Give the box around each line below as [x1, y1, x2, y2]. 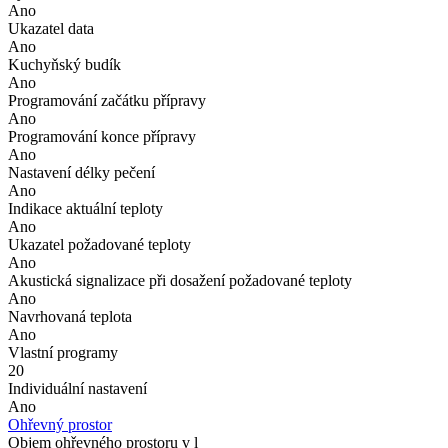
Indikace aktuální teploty [8, 199, 163, 217]
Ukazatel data [8, 19, 94, 37]
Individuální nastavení [8, 379, 147, 397]
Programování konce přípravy [8, 127, 196, 145]
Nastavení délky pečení [8, 163, 155, 181]
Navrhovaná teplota [8, 307, 132, 325]
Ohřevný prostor [8, 415, 112, 433]
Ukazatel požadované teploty [8, 235, 191, 253]
